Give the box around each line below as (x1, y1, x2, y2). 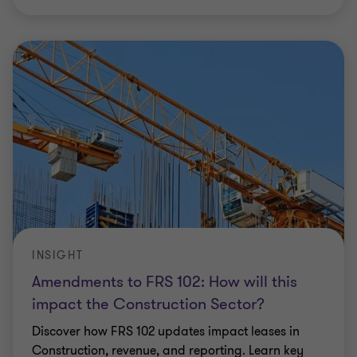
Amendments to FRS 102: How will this (32, 271, 297, 292)
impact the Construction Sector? (32, 293, 265, 315)
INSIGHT (32, 248, 84, 263)
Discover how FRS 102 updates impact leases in (32, 323, 300, 340)
